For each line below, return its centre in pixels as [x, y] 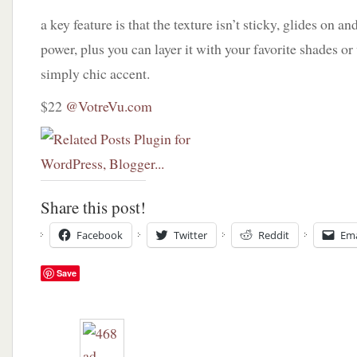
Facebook [100, 235]
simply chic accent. [95, 73]
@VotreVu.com [109, 106]
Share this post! [93, 207]
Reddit [274, 235]
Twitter [190, 235]
